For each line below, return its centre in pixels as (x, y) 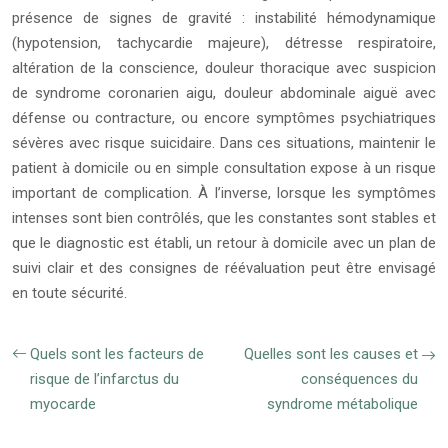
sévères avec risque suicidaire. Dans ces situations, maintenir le (224, 143)
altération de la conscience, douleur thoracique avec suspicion (224, 68)
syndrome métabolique (342, 404)
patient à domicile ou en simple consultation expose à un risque (224, 168)
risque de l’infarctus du (104, 379)
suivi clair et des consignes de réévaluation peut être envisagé (224, 268)
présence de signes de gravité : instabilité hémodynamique (224, 18)
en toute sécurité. (69, 293)
